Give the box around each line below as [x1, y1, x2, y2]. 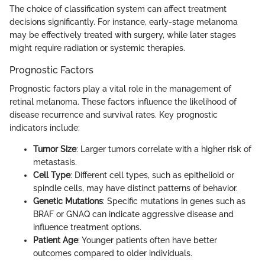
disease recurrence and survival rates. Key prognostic [9, 109, 218, 119]
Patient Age [33, 235, 78, 245]
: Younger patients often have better [78, 235, 217, 245]
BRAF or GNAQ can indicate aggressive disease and [33, 209, 234, 219]
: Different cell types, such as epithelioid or [70, 170, 234, 180]
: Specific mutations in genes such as [103, 196, 245, 206]
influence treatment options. [33, 222, 141, 232]
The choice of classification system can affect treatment [9, 4, 227, 14]
